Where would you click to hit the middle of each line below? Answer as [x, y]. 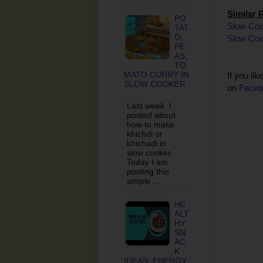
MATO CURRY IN [156, 74]
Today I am [147, 162]
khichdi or [145, 134]
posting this [148, 171]
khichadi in [146, 143]
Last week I [149, 105]
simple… [143, 181]
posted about [151, 115]
